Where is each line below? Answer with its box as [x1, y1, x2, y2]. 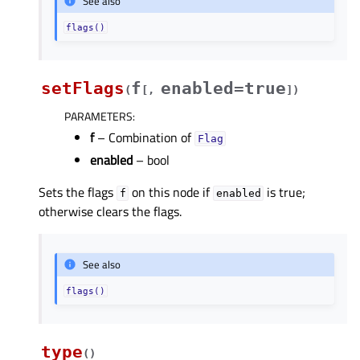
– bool [133, 149, 170, 170]
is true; [264, 182, 306, 202]
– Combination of [94, 127, 194, 147]
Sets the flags [39, 182, 117, 202]
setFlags [41, 78, 125, 98]
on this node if [129, 182, 214, 202]
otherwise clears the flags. [39, 201, 182, 221]
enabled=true [161, 78, 286, 98]
